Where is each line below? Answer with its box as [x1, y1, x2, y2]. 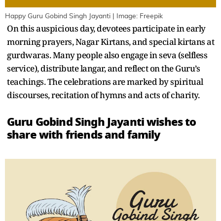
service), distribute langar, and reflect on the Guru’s [7, 62, 200, 74]
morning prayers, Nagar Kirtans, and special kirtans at [7, 36, 214, 47]
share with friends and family [7, 126, 160, 143]
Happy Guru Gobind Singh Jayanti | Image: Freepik [5, 12, 163, 20]
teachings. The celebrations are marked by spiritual [7, 75, 203, 87]
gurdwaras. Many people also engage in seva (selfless [7, 49, 207, 61]
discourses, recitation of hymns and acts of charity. [7, 89, 199, 101]
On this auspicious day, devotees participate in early [7, 22, 206, 34]
